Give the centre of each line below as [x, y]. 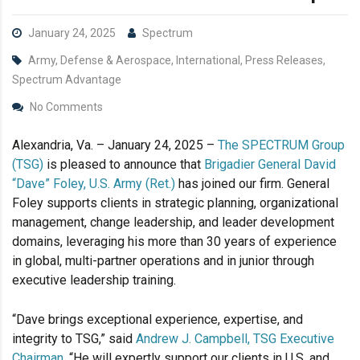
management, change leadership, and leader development [173, 223]
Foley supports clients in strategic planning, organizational [175, 203]
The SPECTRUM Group [281, 145]
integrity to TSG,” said [74, 339]
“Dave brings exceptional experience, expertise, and [157, 320]
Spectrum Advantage [67, 80]
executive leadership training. [94, 280]
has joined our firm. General [252, 184]
